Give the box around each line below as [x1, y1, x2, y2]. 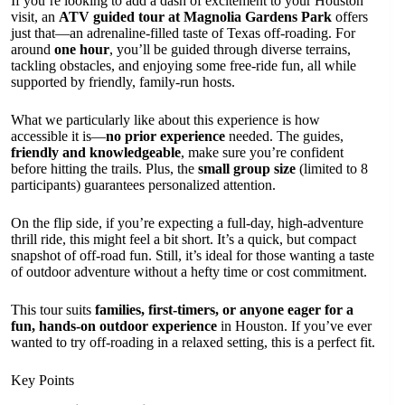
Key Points [11, 372, 74, 388]
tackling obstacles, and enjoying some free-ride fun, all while [11, 58, 356, 73]
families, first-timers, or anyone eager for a [95, 302, 353, 317]
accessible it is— [11, 128, 106, 144]
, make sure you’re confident [181, 145, 344, 160]
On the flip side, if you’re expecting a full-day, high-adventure [11, 215, 363, 231]
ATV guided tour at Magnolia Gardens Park [59, 9, 332, 24]
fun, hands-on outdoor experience [11, 318, 217, 334]
